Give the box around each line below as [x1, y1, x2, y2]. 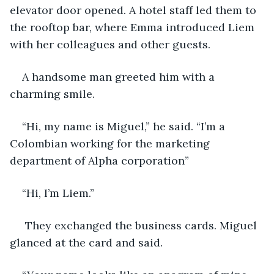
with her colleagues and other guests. [10, 37, 213, 51]
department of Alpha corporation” [10, 153, 192, 168]
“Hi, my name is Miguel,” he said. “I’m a [22, 119, 228, 133]
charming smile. [10, 86, 98, 101]
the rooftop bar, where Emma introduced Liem [10, 20, 257, 34]
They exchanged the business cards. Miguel [22, 218, 260, 232]
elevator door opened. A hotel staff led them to [10, 2, 259, 17]
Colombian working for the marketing [10, 136, 213, 150]
